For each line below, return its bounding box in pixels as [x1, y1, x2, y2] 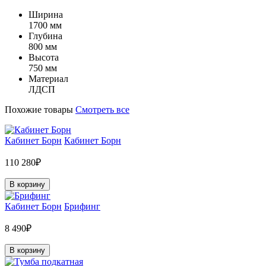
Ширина [28, 9, 63, 20]
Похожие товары [5, 104, 75, 115]
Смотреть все [75, 104, 129, 115]
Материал [28, 73, 68, 84]
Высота [28, 52, 59, 62]
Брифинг [64, 201, 100, 211]
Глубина [28, 30, 62, 41]
